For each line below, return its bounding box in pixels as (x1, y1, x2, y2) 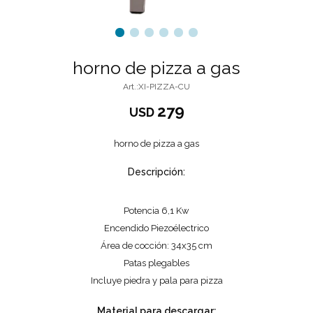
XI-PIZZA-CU (138, 82, 190, 92)
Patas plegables (124, 258, 189, 268)
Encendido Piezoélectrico (104, 223, 209, 233)
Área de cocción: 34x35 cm (101, 240, 212, 251)
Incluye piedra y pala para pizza (90, 275, 223, 286)
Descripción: (128, 166, 185, 177)
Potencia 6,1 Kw (124, 205, 189, 216)
